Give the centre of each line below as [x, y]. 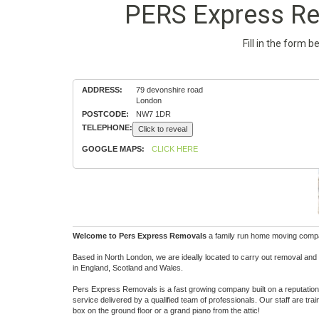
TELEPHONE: [107, 127]
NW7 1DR [153, 114]
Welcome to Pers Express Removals [140, 236]
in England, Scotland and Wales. [128, 268]
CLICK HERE [175, 149]
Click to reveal [163, 129]
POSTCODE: [105, 114]
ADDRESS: [102, 90]
